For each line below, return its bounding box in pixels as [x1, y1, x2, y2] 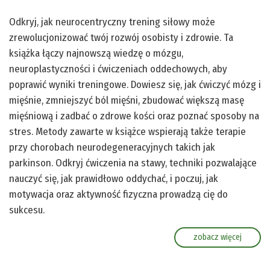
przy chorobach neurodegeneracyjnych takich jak [9, 140, 215, 154]
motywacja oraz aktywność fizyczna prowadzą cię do [9, 187, 228, 201]
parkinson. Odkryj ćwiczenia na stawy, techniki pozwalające [9, 156, 257, 169]
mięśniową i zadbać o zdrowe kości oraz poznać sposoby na [9, 109, 259, 122]
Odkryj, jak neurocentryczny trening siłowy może [9, 15, 215, 28]
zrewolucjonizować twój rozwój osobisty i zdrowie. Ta [9, 31, 233, 44]
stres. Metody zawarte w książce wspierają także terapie [9, 125, 246, 138]
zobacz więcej [193, 231, 242, 242]
